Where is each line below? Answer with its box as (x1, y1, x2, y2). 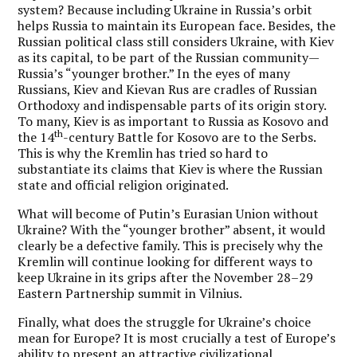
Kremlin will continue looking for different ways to (18, 253, 313, 270)
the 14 (18, 128, 55, 146)
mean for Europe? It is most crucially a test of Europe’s (18, 329, 336, 347)
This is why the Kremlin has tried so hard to (18, 144, 269, 162)
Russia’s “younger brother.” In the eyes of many (18, 65, 291, 82)
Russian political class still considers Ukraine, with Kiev (18, 33, 335, 50)
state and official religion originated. (18, 176, 229, 194)
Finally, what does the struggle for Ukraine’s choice (18, 313, 312, 331)
